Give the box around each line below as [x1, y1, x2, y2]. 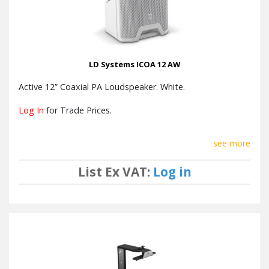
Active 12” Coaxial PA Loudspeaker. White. [19, 80, 185, 92]
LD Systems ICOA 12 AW [89, 58, 180, 70]
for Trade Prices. [44, 104, 112, 116]
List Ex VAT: [77, 163, 153, 180]
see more [213, 137, 250, 149]
